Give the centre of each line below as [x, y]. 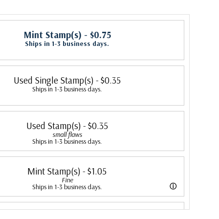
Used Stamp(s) [54, 126]
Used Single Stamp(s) [54, 80]
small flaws [67, 134]
